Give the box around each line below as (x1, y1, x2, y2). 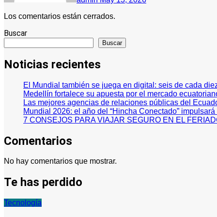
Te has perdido (4, 175, 82, 189)
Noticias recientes (4, 57, 101, 71)
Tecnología (4, 199, 42, 207)
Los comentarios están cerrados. (4, 12, 115, 20)
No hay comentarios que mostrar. (4, 157, 117, 166)
